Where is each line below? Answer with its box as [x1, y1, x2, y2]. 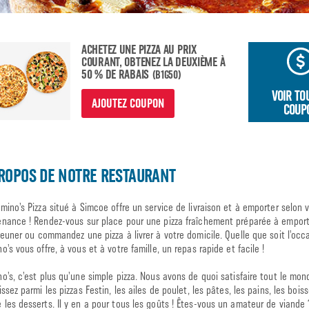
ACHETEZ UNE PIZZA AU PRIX [81, 42, 197, 58]
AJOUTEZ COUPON [92, 96, 164, 112]
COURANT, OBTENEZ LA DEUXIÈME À [81, 54, 226, 70]
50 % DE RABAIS [81, 67, 152, 83]
